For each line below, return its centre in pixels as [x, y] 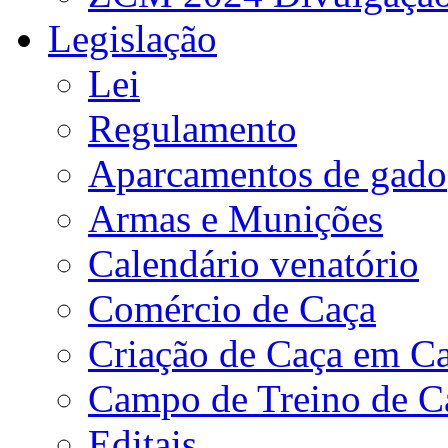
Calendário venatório [253, 263]
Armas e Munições [235, 218]
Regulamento [192, 128]
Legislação [132, 38]
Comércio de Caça [232, 308]
